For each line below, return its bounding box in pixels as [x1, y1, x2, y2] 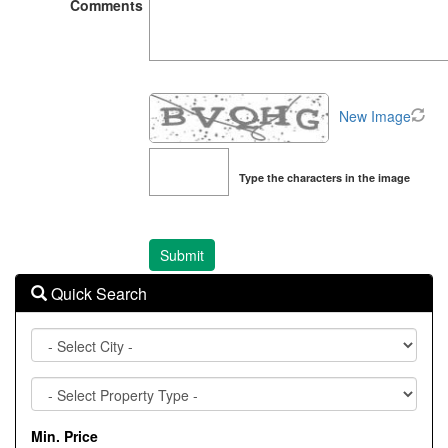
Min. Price [31, 426, 98, 446]
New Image [339, 105, 411, 126]
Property [30, 376, 88, 396]
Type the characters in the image [239, 170, 410, 185]
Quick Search [47, 282, 147, 305]
